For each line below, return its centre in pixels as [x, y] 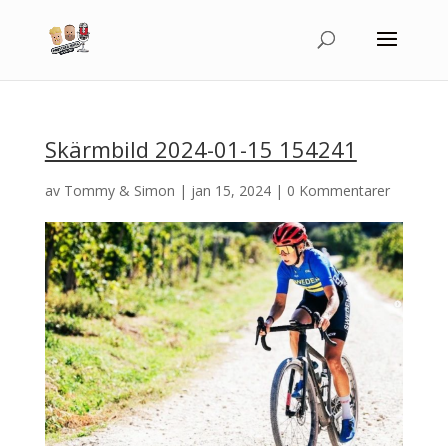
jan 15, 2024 [230, 190]
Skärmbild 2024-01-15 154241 [200, 149]
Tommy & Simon [119, 190]
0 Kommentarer [338, 190]
